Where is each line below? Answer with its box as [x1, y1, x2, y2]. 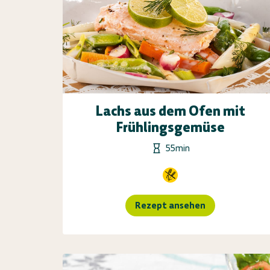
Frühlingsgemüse [116, 118, 225, 136]
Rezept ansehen [135, 199, 206, 211]
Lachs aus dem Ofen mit [95, 102, 245, 119]
